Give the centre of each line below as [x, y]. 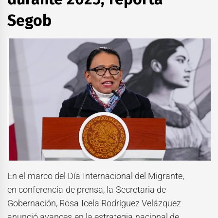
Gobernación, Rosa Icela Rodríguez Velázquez [94, 203]
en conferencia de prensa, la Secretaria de [87, 189]
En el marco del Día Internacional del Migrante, [96, 176]
